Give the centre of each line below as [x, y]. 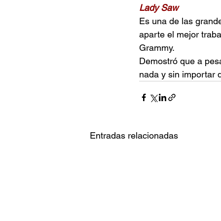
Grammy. [157, 47]
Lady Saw [160, 7]
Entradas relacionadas [134, 135]
